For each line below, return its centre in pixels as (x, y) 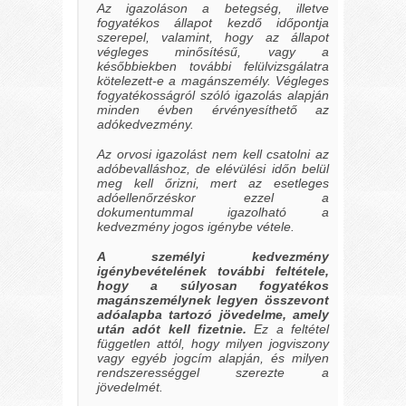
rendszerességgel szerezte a (213, 373)
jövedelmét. (130, 387)
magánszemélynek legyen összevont (213, 300)
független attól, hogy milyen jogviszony (213, 344)
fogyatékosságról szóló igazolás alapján (213, 96)
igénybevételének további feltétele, (213, 271)
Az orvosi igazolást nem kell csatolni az (213, 155)
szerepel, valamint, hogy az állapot (213, 38)
